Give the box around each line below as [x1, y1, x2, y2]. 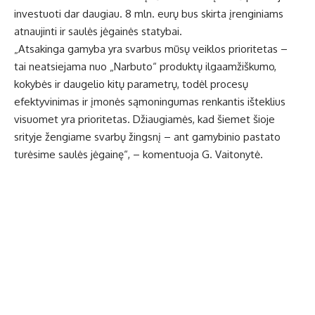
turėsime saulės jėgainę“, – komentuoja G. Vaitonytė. [14, 148, 263, 162]
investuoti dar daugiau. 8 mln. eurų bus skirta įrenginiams [14, 7, 283, 21]
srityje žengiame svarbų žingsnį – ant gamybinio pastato [14, 130, 281, 144]
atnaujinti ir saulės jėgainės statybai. [14, 25, 182, 39]
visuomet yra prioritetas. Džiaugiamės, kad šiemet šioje [14, 112, 275, 127]
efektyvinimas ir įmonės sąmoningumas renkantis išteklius [14, 95, 285, 109]
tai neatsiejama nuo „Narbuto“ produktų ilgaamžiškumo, [14, 60, 276, 74]
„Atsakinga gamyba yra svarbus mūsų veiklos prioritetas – [14, 42, 288, 56]
